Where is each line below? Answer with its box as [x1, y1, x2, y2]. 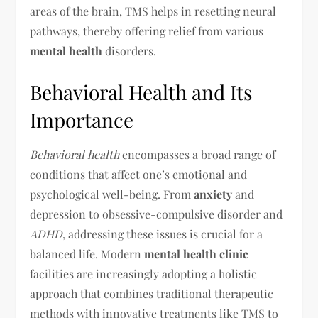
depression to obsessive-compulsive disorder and [30, 207, 283, 221]
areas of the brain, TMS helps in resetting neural [30, 4, 277, 18]
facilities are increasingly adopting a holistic [30, 266, 258, 281]
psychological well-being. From [30, 187, 194, 202]
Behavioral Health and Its [30, 79, 253, 105]
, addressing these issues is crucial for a [62, 226, 263, 241]
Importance [30, 106, 134, 133]
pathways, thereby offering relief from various [30, 23, 264, 38]
